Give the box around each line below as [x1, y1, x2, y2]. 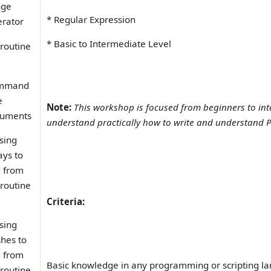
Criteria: [47, 195, 85, 207]
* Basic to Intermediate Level [47, 38, 171, 50]
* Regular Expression [47, 13, 135, 25]
